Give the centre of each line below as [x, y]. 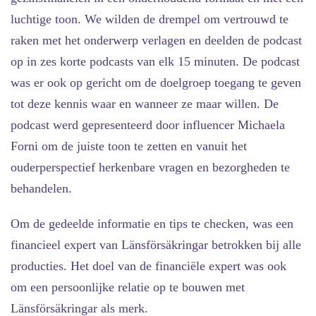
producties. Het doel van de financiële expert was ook [148, 266]
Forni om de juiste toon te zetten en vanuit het [129, 146]
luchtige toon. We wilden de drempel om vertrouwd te [150, 19]
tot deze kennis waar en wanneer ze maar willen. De [145, 103]
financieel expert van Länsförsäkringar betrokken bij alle [156, 244]
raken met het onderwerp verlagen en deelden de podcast [156, 40]
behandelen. [41, 188]
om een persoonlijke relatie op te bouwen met [128, 287]
